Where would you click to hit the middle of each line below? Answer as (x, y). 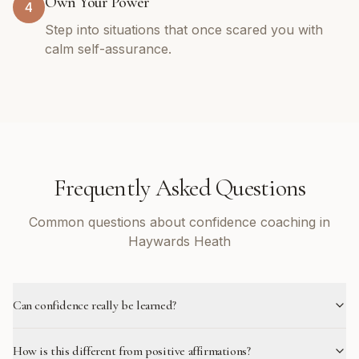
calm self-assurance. (108, 49)
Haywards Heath (179, 241)
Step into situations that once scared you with (184, 30)
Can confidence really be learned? (95, 305)
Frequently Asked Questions (179, 188)
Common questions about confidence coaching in (179, 222)
